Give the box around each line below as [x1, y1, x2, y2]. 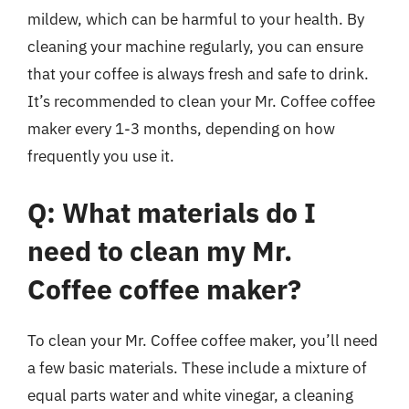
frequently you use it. [27, 146, 174, 166]
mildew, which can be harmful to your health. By [27, 9, 364, 29]
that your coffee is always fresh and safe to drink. [27, 64, 369, 84]
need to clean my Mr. [27, 232, 292, 268]
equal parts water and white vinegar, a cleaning [27, 384, 353, 405]
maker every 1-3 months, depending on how [27, 119, 335, 139]
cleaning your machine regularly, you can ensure [27, 37, 363, 57]
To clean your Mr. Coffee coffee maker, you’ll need [27, 330, 378, 351]
